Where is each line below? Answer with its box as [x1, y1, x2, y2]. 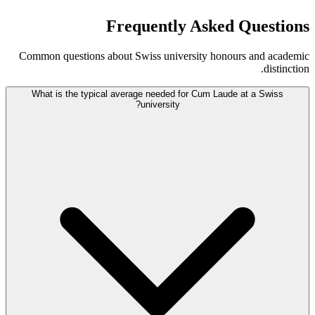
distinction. [264, 62, 309, 75]
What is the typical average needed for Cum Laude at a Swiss [32, 88, 283, 99]
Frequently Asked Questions [106, 16, 309, 35]
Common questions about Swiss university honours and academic [19, 49, 309, 62]
